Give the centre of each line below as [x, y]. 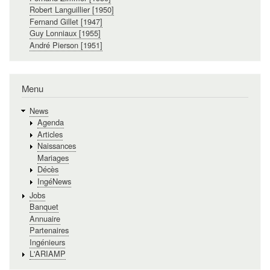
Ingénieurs [47, 242]
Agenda [50, 122]
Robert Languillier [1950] [71, 10]
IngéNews [54, 181]
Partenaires [49, 230]
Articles [50, 134]
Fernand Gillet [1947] [66, 21]
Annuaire [45, 218]
